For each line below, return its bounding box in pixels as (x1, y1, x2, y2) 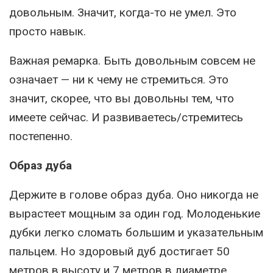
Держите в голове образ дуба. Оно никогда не (9, 188, 258, 202)
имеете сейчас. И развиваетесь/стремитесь (9, 110, 243, 125)
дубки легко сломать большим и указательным (9, 225, 263, 240)
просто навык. (9, 24, 86, 39)
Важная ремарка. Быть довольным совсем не (9, 54, 255, 68)
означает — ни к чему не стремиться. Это (9, 73, 229, 87)
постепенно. (9, 129, 73, 144)
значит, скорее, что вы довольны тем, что (9, 91, 234, 106)
